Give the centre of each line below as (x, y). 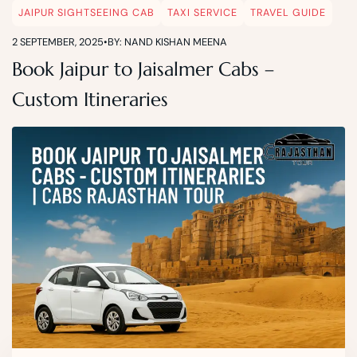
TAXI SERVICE (202, 13)
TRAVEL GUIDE (288, 13)
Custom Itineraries (90, 100)
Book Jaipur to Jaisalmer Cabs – (143, 70)
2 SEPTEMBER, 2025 (58, 42)
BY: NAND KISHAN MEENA (167, 42)
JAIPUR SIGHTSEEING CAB (86, 13)
